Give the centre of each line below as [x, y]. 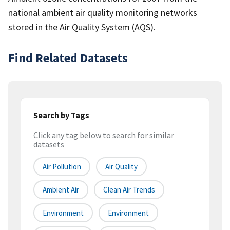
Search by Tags [61, 115]
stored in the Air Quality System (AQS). [82, 27]
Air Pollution [62, 167]
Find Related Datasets [68, 57]
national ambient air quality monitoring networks [103, 12]
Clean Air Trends [129, 190]
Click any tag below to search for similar [104, 135]
